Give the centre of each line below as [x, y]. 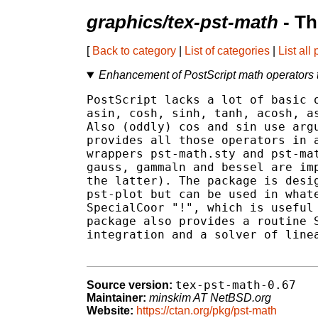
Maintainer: [116, 298]
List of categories [227, 51]
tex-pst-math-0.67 [236, 285]
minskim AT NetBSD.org [210, 298]
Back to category [134, 51]
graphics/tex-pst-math [182, 22]
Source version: [130, 285]
